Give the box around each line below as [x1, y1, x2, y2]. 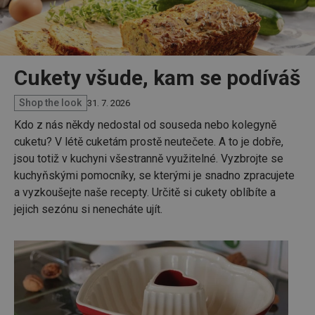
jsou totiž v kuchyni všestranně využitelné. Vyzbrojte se [14, 151, 283, 165]
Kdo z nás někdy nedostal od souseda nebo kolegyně [14, 117, 276, 131]
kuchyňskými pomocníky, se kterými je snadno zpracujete [14, 168, 295, 182]
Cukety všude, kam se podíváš [14, 65, 300, 90]
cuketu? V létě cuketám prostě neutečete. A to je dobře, [14, 134, 283, 148]
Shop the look [19, 97, 82, 109]
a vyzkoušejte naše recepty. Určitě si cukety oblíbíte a [14, 185, 276, 199]
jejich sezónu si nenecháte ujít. [14, 202, 162, 216]
